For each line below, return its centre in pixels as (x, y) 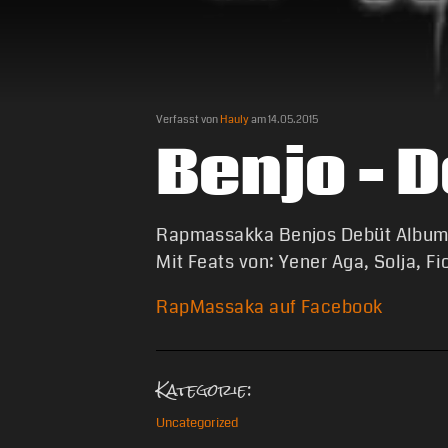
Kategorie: (204, 390)
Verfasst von (188, 119)
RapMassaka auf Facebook (269, 307)
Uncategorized (197, 423)
